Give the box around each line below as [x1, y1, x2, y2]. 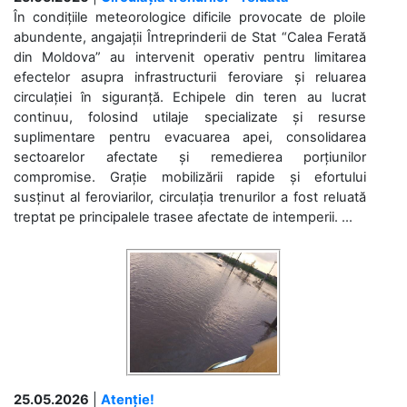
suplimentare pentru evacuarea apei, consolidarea [14, 128, 366, 145]
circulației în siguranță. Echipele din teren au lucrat [14, 88, 366, 105]
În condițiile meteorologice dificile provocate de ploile [14, 8, 366, 25]
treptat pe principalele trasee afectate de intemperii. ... [14, 208, 352, 225]
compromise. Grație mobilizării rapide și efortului [14, 168, 366, 185]
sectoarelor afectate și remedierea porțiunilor [14, 148, 366, 165]
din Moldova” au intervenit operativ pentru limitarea [14, 48, 366, 65]
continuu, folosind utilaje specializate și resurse [14, 108, 366, 125]
